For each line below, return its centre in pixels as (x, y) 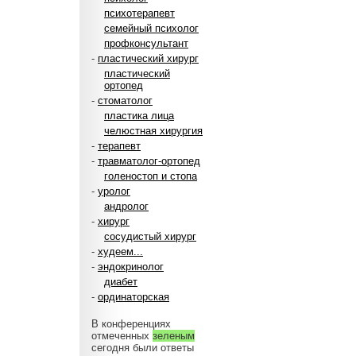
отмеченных (122, 336)
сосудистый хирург (150, 236)
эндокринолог (131, 267)
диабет (121, 282)
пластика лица (139, 116)
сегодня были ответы (143, 348)
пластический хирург (148, 58)
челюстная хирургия (153, 131)
